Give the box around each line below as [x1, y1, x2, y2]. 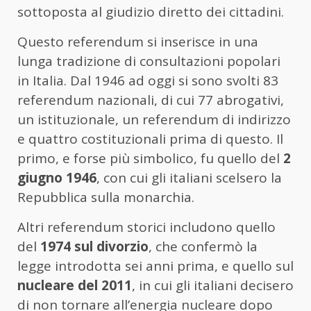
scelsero [216, 169, 271, 187]
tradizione [56, 52, 124, 71]
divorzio [96, 237, 149, 256]
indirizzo [237, 110, 291, 129]
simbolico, [133, 149, 201, 168]
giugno [17, 169, 66, 187]
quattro [28, 130, 81, 149]
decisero [240, 276, 294, 295]
